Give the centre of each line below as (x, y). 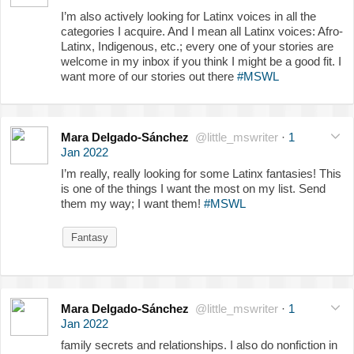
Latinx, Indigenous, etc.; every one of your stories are (197, 46)
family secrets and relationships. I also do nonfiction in (199, 345)
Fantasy (90, 237)
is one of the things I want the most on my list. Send (193, 188)
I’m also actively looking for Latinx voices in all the (188, 16)
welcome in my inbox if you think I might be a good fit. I (201, 61)
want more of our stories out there (149, 76)
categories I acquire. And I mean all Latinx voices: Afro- (202, 31)
